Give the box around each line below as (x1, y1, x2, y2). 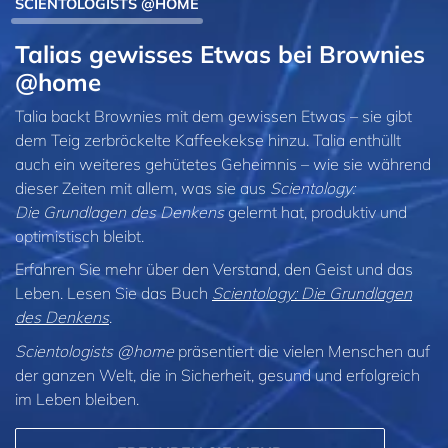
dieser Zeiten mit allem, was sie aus (15, 177, 270, 198)
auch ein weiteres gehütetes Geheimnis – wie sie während (15, 153, 431, 174)
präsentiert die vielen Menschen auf (174, 340, 430, 361)
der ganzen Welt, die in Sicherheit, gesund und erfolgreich (15, 364, 420, 385)
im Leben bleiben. (15, 388, 139, 409)
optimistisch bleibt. (15, 225, 144, 246)
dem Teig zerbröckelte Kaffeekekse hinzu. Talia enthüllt (15, 129, 401, 150)
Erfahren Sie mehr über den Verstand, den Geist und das (15, 259, 413, 280)
